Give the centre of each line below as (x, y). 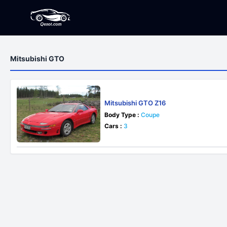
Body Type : (122, 115)
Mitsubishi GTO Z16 (135, 103)
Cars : (113, 126)
